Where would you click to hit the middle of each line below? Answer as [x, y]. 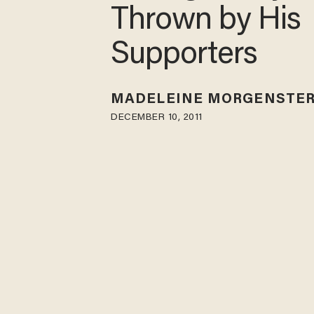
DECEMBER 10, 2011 [157, 117]
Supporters [184, 56]
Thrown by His [206, 22]
